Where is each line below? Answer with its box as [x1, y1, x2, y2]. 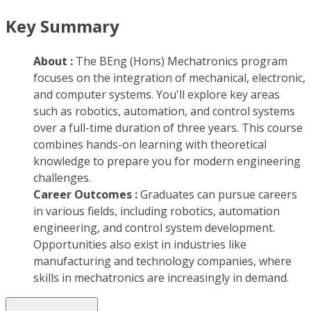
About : [33, 53, 76, 69]
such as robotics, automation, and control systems [33, 103, 295, 119]
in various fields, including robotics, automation [33, 203, 280, 219]
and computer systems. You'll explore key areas [33, 87, 280, 103]
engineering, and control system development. [33, 220, 275, 236]
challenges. [33, 170, 91, 186]
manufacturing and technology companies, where [33, 253, 292, 269]
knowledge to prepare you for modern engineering [33, 153, 301, 169]
